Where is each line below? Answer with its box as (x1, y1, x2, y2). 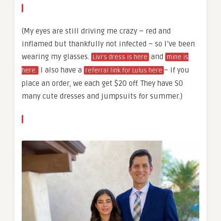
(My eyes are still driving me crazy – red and (22, 27, 171, 36)
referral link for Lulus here (85, 67, 162, 75)
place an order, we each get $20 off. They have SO (22, 79, 183, 88)
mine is (167, 53, 188, 62)
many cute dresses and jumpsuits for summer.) (22, 92, 183, 101)
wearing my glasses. (22, 52, 91, 62)
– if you (164, 66, 189, 75)
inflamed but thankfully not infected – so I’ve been (22, 39, 195, 49)
